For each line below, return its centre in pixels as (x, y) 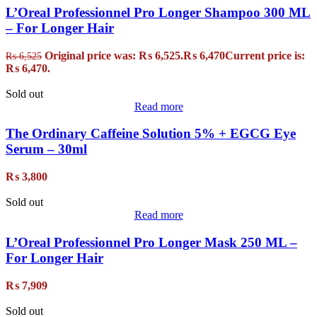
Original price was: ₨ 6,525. (114, 55)
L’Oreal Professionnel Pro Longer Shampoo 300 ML (158, 12)
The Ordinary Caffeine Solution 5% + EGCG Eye (151, 134)
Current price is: (265, 55)
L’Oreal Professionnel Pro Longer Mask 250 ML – (151, 242)
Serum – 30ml (46, 149)
